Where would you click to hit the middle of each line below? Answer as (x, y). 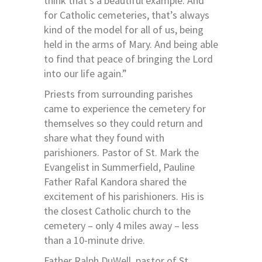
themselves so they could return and (123, 123)
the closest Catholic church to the (117, 211)
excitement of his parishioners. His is (124, 196)
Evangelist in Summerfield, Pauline (119, 167)
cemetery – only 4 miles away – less (121, 226)
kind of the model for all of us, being (124, 30)
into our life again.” (85, 74)
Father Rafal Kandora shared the (115, 182)
